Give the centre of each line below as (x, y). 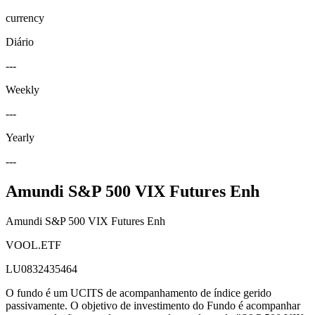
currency (25, 18)
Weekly (22, 89)
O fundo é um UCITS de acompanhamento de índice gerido (139, 292)
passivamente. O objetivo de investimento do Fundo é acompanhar (153, 305)
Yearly (20, 137)
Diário (20, 41)
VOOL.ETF (33, 245)
